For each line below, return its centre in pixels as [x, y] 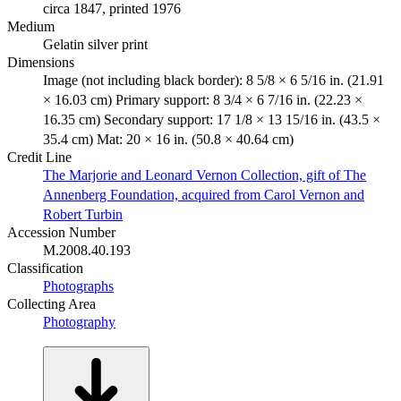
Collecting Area [51, 303]
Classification [45, 268]
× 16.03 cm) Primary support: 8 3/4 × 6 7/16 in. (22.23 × [203, 99]
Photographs [78, 286]
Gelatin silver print [95, 44]
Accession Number [61, 232]
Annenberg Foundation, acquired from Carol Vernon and [204, 194]
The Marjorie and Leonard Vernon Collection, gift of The [205, 175]
